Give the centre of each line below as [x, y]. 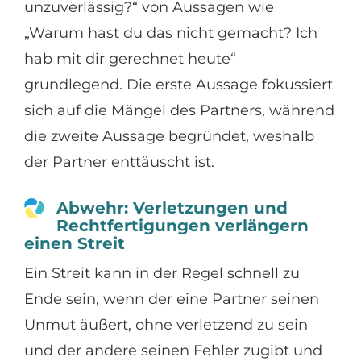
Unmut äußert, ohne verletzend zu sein [166, 324]
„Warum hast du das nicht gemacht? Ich [170, 33]
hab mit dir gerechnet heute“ [130, 58]
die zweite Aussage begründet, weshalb [169, 136]
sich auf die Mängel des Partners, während [179, 110]
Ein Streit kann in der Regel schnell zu [162, 273]
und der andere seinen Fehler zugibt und [173, 350]
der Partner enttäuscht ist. [119, 162]
